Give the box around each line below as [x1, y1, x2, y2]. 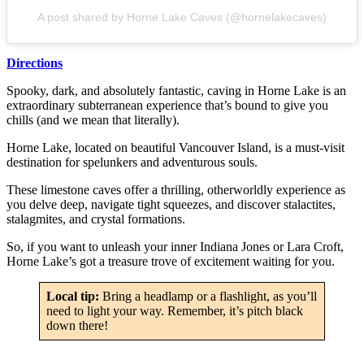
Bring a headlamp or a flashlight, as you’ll [102, 288, 317, 303]
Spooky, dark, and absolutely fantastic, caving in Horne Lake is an [6, 83, 346, 97]
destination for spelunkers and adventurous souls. [6, 154, 258, 169]
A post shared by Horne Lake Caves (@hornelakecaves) [37, 10, 327, 24]
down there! [46, 318, 108, 332]
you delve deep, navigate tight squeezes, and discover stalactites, [6, 197, 336, 211]
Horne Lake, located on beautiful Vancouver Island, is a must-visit [6, 140, 344, 154]
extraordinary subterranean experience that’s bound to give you [6, 97, 328, 112]
